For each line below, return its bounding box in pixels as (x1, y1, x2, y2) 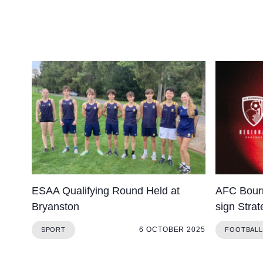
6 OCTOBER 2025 (139, 225, 205, 234)
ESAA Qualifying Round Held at (31, 184, 180, 197)
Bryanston (31, 200, 79, 213)
